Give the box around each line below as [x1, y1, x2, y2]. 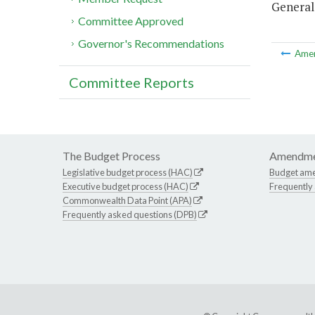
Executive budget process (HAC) [63, 181, 188, 193]
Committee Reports [69, 74, 194, 91]
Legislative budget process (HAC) [63, 167, 193, 179]
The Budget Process [63, 149, 160, 163]
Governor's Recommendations [78, 37, 225, 51]
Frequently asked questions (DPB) [63, 209, 197, 221]
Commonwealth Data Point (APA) [63, 195, 192, 207]
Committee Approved [78, 14, 184, 28]
